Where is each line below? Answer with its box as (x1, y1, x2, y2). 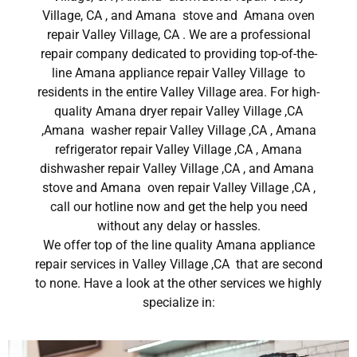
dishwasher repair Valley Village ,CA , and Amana (40, 161, 317, 177)
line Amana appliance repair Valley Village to (52, 65, 305, 81)
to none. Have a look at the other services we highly (35, 276, 322, 292)
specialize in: (142, 295, 215, 311)
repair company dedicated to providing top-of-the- (40, 46, 317, 62)
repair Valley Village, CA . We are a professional (46, 27, 311, 43)
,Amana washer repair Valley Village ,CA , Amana (41, 123, 316, 139)
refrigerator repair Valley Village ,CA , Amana (55, 142, 302, 158)
